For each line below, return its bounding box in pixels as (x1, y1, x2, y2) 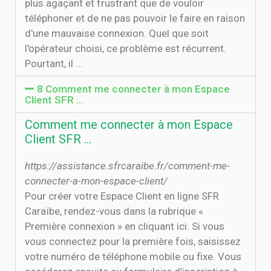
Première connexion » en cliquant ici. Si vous (25, 220, 224, 232)
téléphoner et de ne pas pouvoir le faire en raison (25, 12, 245, 24)
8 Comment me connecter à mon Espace (37, 83, 230, 95)
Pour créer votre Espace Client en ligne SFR (25, 190, 219, 202)
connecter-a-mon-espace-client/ (25, 175, 168, 187)
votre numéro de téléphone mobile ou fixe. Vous (25, 250, 241, 263)
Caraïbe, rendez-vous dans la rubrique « (25, 205, 203, 217)
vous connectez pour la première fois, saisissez (25, 235, 241, 247)
